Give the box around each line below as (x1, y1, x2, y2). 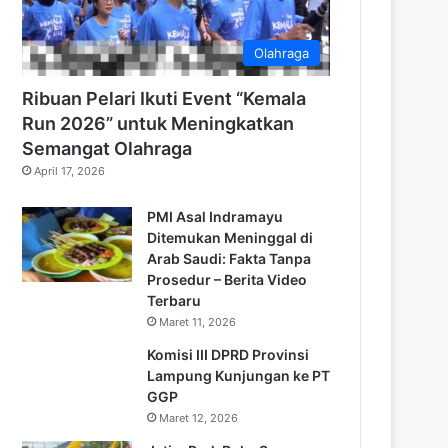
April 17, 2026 (34, 163, 105, 178)
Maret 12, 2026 (159, 410, 238, 425)
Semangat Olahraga (22, 137, 192, 159)
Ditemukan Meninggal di (147, 228, 313, 246)
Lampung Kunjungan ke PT (147, 366, 330, 384)
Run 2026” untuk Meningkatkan (22, 112, 294, 134)
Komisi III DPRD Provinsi (147, 345, 309, 363)
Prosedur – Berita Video (147, 270, 307, 288)
